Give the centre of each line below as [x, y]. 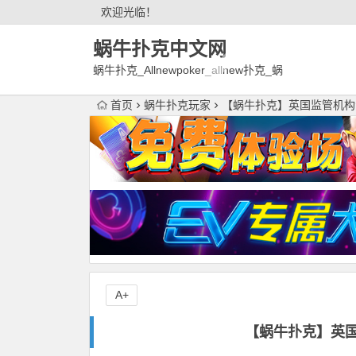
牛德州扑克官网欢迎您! [150, 90]
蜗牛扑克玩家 [177, 105]
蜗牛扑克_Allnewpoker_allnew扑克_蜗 [188, 70]
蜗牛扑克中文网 [160, 49]
